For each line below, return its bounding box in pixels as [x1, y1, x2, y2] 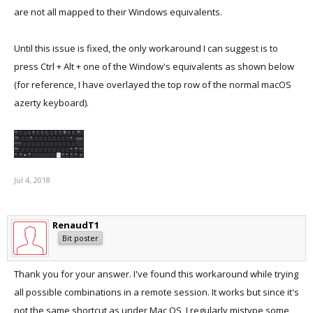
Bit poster [62, 233, 99, 243]
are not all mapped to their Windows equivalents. [14, 6, 222, 18]
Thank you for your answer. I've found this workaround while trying [14, 268, 298, 280]
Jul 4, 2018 [14, 175, 50, 185]
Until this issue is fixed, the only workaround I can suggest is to [14, 42, 278, 54]
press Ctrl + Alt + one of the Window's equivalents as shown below [14, 60, 294, 73]
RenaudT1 [52, 219, 99, 231]
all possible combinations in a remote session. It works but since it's [14, 286, 299, 298]
